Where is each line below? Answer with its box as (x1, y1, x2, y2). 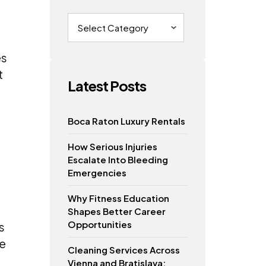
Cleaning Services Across (67, 243, 180, 255)
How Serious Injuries (67, 140, 157, 152)
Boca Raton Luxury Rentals (67, 115, 185, 126)
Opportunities (67, 218, 132, 230)
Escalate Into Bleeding (67, 153, 168, 165)
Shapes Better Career (67, 205, 166, 217)
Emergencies (67, 166, 126, 178)
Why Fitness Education (67, 192, 169, 204)
